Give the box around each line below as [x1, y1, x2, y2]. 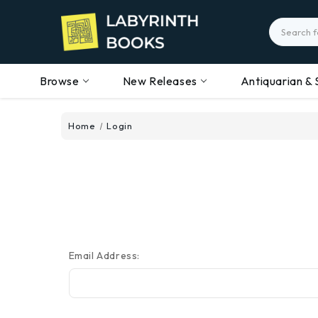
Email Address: [68, 249, 140, 262]
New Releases [122, 74, 197, 88]
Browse [40, 74, 79, 88]
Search [269, 18, 304, 31]
